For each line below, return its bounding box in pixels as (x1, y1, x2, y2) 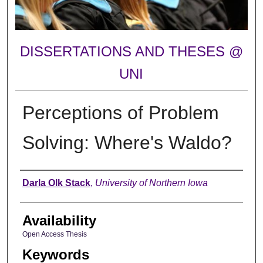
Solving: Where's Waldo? (22, 131, 232, 153)
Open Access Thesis (22, 230, 87, 238)
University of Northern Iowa (95, 177, 208, 188)
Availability (22, 212, 96, 228)
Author (19, 173, 61, 190)
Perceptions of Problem (22, 102, 219, 123)
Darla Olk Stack (22, 177, 90, 188)
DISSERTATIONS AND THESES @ (19, 43, 243, 60)
